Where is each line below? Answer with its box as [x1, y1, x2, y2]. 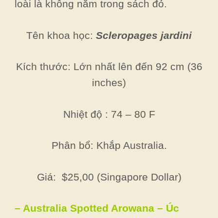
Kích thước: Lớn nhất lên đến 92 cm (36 [16, 61, 202, 72]
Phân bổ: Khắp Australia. [51, 140, 167, 151]
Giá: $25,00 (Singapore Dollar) [36, 171, 182, 182]
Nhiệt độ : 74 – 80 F [63, 108, 155, 120]
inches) [92, 77, 126, 88]
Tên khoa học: [26, 29, 96, 41]
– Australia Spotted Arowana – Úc [15, 202, 179, 214]
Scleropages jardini [96, 29, 192, 41]
